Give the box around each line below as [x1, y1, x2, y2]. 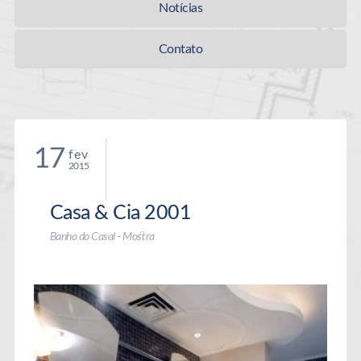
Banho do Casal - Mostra [49, 231, 155, 243]
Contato [158, 43, 203, 56]
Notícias [159, 2, 202, 15]
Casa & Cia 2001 [49, 203, 192, 223]
